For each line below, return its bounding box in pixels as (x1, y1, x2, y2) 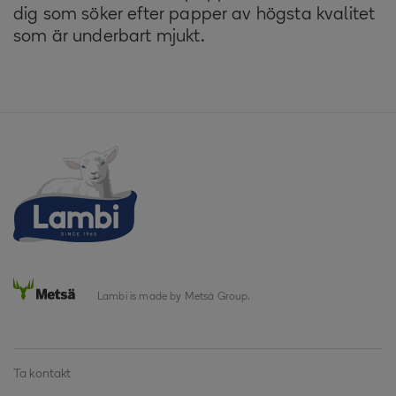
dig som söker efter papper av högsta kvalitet (13, 5, 376, 24)
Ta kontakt (13, 368, 72, 381)
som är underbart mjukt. (13, 27, 205, 46)
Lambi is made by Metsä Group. (97, 292, 251, 302)
